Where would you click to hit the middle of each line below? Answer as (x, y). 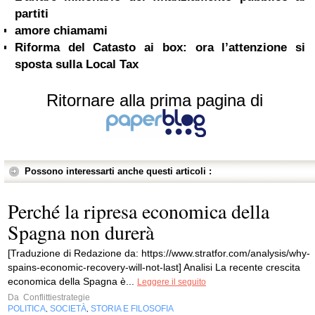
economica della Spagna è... (72, 281)
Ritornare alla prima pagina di (155, 100)
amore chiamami (61, 31)
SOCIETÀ (68, 309)
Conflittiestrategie (56, 297)
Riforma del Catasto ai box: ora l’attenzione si (160, 47)
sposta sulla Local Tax (77, 64)
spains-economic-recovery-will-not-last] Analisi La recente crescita (154, 267)
